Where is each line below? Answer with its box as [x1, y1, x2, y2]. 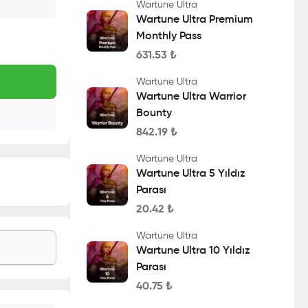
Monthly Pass [136, 31, 201, 42]
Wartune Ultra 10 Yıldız [136, 245, 250, 256]
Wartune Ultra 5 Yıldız [136, 168, 245, 179]
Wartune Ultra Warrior [136, 91, 246, 102]
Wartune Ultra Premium [136, 14, 253, 25]
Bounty [136, 108, 172, 119]
